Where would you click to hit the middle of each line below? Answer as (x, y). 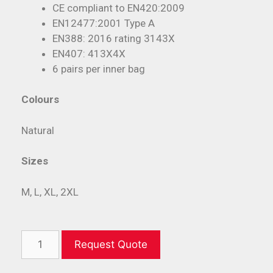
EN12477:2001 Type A (104, 23)
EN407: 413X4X (89, 53)
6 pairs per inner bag (99, 69)
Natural (38, 130)
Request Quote (111, 244)
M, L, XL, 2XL (50, 192)
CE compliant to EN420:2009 (119, 8)
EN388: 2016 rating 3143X (114, 38)
